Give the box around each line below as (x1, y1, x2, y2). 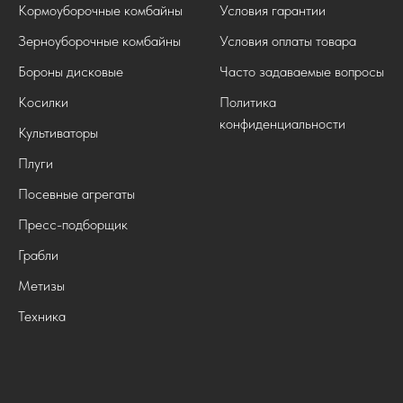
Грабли (18, 246, 58, 264)
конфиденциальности (219, 115, 345, 133)
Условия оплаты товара (219, 32, 356, 50)
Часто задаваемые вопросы (219, 63, 384, 81)
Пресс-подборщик (18, 216, 128, 234)
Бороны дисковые (18, 63, 123, 81)
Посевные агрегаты (18, 185, 135, 203)
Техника (18, 308, 66, 326)
